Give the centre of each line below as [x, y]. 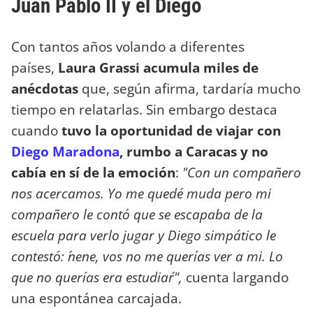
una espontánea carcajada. [96, 298]
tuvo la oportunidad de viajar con [169, 131]
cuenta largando [237, 277]
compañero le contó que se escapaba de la [137, 214]
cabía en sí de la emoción [93, 173]
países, [33, 68]
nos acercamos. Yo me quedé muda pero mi [141, 194]
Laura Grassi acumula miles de [156, 68]
